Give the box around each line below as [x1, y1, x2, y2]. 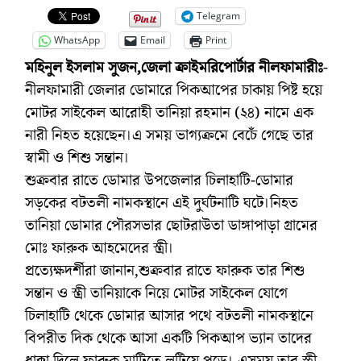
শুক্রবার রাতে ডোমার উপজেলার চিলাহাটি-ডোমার [25, 168, 293, 192]
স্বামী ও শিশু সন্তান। [25, 146, 130, 169]
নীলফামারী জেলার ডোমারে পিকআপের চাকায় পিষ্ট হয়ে [25, 78, 322, 102]
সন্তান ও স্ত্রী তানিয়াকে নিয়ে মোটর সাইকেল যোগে [25, 281, 288, 305]
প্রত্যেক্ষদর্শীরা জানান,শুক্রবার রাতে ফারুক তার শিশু [25, 259, 305, 282]
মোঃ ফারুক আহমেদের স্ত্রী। [25, 236, 174, 259]
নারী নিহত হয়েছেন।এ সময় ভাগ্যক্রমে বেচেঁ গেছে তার [25, 123, 313, 147]
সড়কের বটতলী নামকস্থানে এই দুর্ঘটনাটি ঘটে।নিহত [25, 191, 298, 214]
